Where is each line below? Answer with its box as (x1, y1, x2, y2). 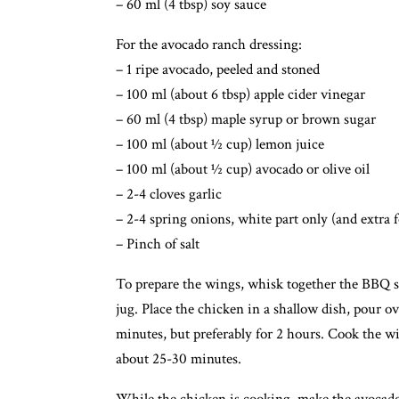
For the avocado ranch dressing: (116, 35, 302, 54)
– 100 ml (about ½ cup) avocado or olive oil (116, 159, 370, 179)
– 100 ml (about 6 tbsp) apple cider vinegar (116, 85, 365, 104)
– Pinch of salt (116, 234, 199, 254)
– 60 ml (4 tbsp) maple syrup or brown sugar (116, 110, 376, 129)
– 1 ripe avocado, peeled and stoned (116, 60, 320, 79)
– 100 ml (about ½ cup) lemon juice (116, 134, 324, 154)
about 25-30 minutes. (116, 349, 241, 369)
